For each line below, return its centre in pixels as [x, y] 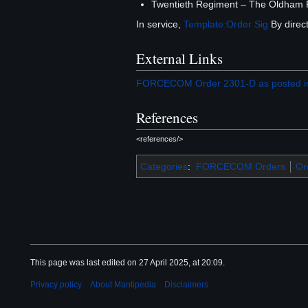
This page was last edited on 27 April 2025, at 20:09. [128, 263]
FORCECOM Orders [240, 167]
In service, [160, 24]
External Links [179, 58]
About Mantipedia [123, 285]
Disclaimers [186, 285]
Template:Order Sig [226, 24]
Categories [164, 167]
